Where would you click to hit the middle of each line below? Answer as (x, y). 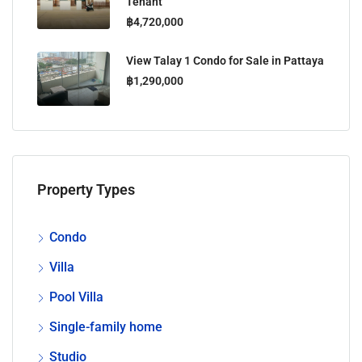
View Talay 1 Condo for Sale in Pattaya (225, 60)
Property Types (86, 190)
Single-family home (106, 327)
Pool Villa (76, 297)
